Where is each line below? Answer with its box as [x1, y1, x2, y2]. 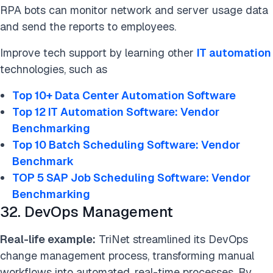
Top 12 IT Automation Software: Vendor [12, 105, 219, 119]
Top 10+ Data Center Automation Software [12, 88, 236, 103]
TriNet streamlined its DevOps [96, 232, 248, 247]
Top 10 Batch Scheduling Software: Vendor [12, 138, 240, 152]
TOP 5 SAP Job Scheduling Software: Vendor [12, 171, 250, 185]
